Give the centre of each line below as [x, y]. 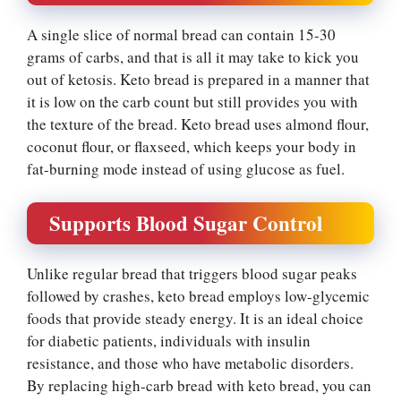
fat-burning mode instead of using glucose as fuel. [186, 168]
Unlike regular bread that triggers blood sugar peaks [192, 273]
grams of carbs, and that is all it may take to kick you [193, 56]
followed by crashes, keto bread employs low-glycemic [198, 296]
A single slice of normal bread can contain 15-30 [181, 34]
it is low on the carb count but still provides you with [192, 101]
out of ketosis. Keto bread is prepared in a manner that [198, 79]
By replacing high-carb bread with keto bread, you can [199, 385]
